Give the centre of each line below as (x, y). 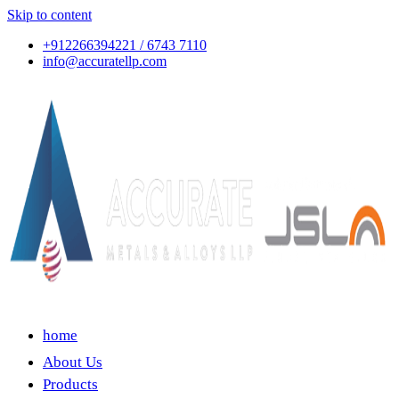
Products (70, 384)
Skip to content (49, 15)
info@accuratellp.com (105, 61)
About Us (73, 362)
